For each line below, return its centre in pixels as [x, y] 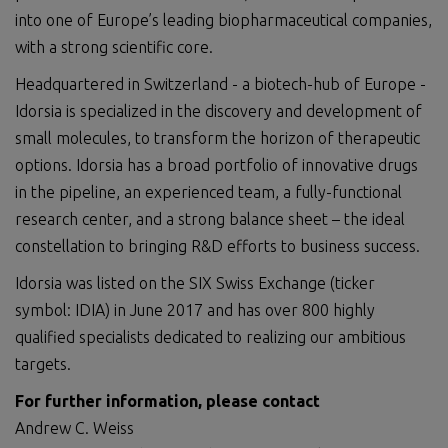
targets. [43, 364]
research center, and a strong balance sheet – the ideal [210, 219]
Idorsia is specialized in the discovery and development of [218, 111]
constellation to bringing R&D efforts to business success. [217, 246]
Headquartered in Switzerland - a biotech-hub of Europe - [220, 84]
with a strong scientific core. [114, 47]
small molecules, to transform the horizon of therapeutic [217, 138]
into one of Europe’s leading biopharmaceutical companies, [223, 20]
